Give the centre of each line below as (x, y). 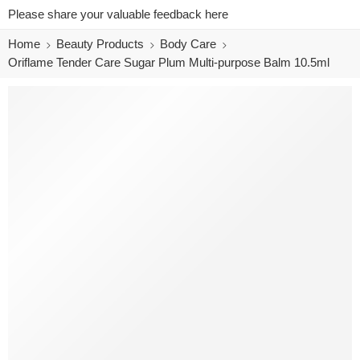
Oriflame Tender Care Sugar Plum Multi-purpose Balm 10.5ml (169, 63)
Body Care (188, 44)
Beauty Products (100, 44)
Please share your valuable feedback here (118, 14)
